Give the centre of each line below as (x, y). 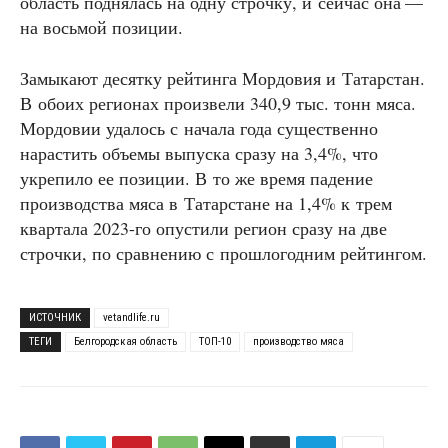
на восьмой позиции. (101, 27)
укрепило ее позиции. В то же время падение (196, 178)
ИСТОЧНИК (55, 318)
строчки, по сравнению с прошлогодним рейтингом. (223, 253)
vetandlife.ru (131, 318)
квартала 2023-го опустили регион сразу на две (203, 228)
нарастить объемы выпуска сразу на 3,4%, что (199, 153)
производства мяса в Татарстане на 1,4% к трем (206, 203)
